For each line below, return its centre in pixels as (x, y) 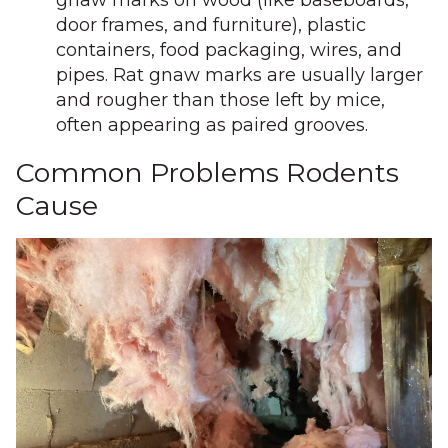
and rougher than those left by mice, (220, 100)
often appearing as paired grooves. (212, 125)
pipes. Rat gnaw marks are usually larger (239, 75)
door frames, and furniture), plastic (211, 25)
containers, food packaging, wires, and (229, 50)
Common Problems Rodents (207, 172)
